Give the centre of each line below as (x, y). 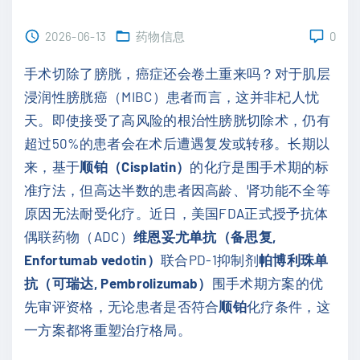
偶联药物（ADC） (79, 236)
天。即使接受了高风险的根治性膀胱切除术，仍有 (178, 120)
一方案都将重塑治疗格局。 (108, 329)
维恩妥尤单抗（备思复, (205, 236)
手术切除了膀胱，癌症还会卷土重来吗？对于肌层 (178, 73)
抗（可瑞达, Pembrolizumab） (118, 283)
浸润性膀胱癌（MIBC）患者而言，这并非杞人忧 (172, 96)
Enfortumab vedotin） (93, 260)
